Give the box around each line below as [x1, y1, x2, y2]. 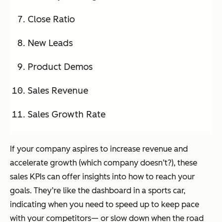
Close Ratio [28, 14, 75, 25]
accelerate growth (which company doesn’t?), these [10, 158, 197, 168]
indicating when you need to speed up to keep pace [10, 200, 199, 210]
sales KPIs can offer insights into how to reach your [10, 172, 195, 182]
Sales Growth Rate [28, 109, 106, 120]
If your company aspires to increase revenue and [10, 144, 188, 154]
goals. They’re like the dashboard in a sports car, [10, 186, 185, 196]
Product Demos [28, 61, 93, 73]
